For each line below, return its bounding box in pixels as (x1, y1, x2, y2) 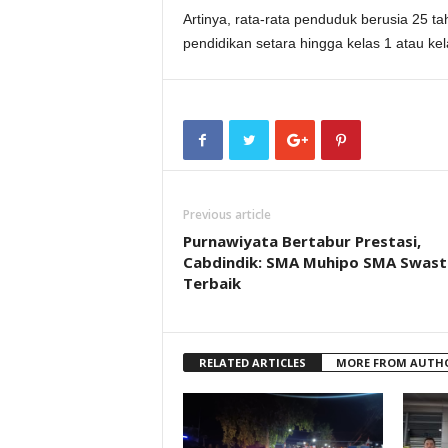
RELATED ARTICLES (198, 355, 306, 370)
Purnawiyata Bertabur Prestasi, (182, 231, 421, 251)
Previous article (182, 206, 271, 223)
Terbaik (182, 273, 241, 293)
